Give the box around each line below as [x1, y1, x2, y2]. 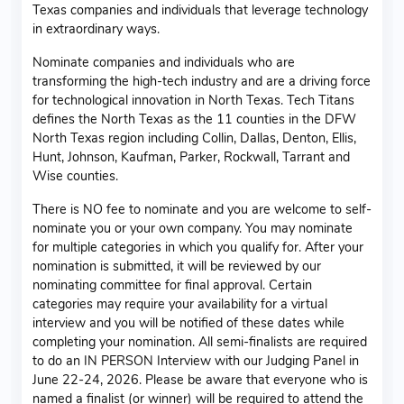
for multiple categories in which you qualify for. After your [32, 237, 363, 256]
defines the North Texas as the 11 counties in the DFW [32, 109, 356, 128]
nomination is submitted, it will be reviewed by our [32, 256, 321, 275]
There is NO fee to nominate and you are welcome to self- [32, 199, 372, 218]
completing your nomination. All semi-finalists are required [32, 332, 367, 351]
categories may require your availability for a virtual [32, 294, 327, 313]
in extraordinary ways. [32, 19, 160, 38]
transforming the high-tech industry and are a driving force [32, 71, 371, 90]
